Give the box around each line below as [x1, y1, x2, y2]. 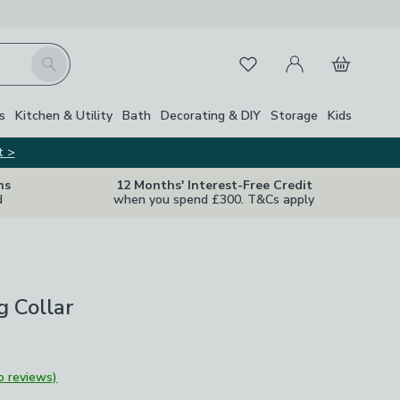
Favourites [226, 51, 292, 71]
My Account [273, 44, 348, 63]
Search [29, 46, 72, 66]
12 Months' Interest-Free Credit [115, 177, 312, 194]
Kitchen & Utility [15, 106, 112, 124]
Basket [320, 44, 365, 63]
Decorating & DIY [161, 106, 261, 124]
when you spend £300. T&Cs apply [113, 191, 314, 208]
